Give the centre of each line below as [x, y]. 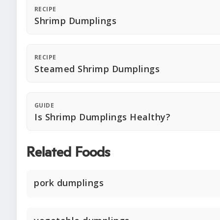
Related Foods [68, 153]
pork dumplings [69, 183]
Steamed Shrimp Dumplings [97, 69]
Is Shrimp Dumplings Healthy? [102, 117]
